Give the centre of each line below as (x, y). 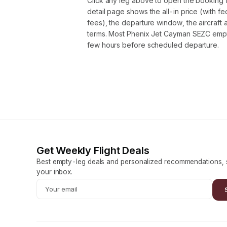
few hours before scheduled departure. (153, 45)
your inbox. (55, 172)
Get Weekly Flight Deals (93, 150)
